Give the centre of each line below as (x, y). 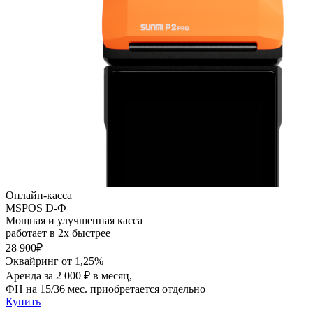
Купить (23, 302)
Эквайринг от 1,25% (54, 261)
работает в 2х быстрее (58, 233)
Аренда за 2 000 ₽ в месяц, (69, 276)
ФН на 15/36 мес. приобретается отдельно (105, 289)
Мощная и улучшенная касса (74, 221)
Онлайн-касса (39, 196)
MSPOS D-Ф (36, 208)
